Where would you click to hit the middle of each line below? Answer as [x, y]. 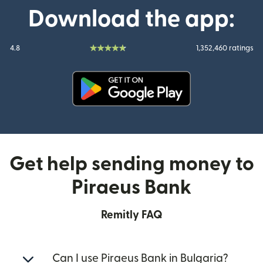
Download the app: [131, 19]
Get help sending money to [131, 164]
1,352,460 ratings [225, 48]
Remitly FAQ [131, 215]
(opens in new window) [180, 113]
